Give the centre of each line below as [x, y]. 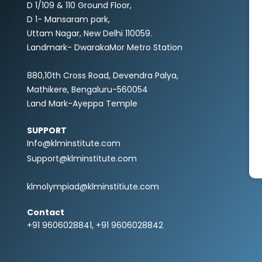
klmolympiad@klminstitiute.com [93, 187]
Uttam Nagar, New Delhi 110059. [89, 35]
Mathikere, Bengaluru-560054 [87, 91]
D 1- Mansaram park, [68, 20]
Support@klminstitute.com [82, 159]
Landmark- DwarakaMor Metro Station [105, 49]
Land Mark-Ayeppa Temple [82, 105]
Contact [46, 213]
